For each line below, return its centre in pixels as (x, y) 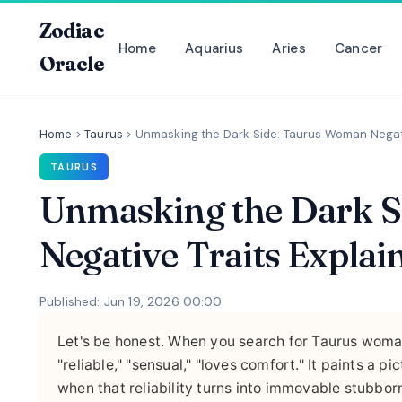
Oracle (71, 64)
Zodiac (72, 31)
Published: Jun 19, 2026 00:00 (131, 301)
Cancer (358, 48)
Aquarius (214, 48)
